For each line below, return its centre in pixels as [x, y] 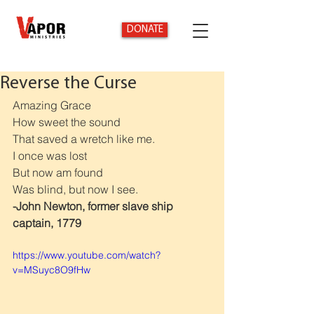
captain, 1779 [47, 223]
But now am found [58, 172]
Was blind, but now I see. [75, 189]
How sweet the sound [67, 122]
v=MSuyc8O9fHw [52, 270]
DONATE [145, 30]
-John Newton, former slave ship [94, 206]
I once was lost [50, 156]
